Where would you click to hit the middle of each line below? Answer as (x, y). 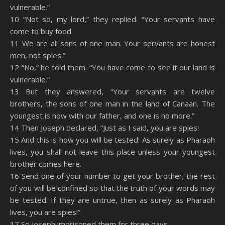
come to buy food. (41, 31)
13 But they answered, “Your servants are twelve (113, 91)
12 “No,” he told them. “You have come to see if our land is (113, 67)
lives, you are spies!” (45, 212)
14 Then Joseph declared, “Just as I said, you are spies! (104, 128)
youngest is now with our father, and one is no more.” (102, 116)
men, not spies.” (38, 55)
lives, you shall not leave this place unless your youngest (113, 152)
